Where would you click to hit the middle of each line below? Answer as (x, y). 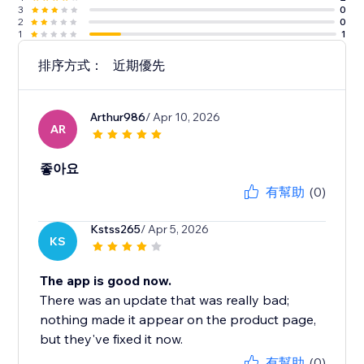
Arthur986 (118, 117)
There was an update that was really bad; (165, 300)
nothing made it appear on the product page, (178, 320)
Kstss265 (116, 230)
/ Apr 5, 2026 (175, 230)
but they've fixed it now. (112, 339)
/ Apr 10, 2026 (183, 117)
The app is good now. (106, 281)
